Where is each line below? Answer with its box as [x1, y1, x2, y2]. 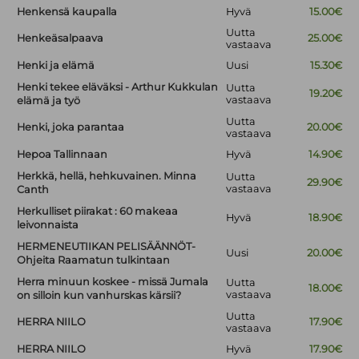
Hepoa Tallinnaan [17, 148, 108, 161]
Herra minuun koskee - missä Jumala [17, 276, 209, 288]
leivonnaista [17, 219, 79, 232]
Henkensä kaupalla [17, 6, 118, 18]
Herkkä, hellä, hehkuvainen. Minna [17, 170, 197, 183]
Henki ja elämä [17, 59, 95, 72]
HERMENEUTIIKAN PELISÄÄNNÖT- [17, 240, 196, 253]
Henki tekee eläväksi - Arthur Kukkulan [17, 81, 219, 94]
